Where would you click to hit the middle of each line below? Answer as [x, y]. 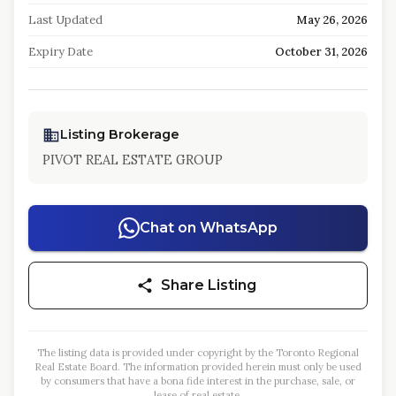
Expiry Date [61, 52]
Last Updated [65, 20]
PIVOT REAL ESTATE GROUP [133, 160]
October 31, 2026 [321, 52]
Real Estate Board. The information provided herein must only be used [198, 367]
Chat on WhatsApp [209, 228]
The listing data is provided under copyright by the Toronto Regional [198, 353]
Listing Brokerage [120, 134]
